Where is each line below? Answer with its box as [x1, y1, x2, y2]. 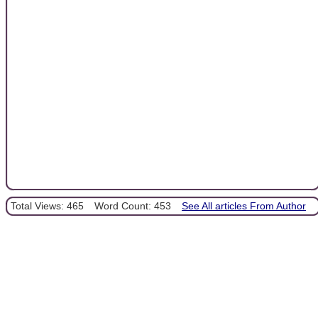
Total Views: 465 [11, 199, 84, 212]
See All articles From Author [182, 199, 306, 212]
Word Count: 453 [94, 199, 171, 212]
